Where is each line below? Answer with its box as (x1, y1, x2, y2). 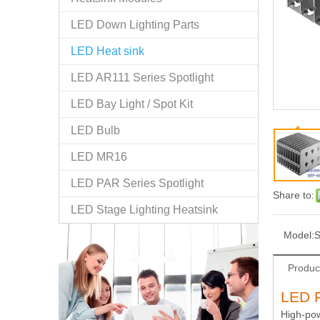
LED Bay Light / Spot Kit (71, 97, 193, 110)
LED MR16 (71, 150, 127, 163)
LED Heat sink (71, 44, 144, 57)
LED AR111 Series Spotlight (71, 71, 214, 84)
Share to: (273, 189, 314, 201)
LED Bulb (71, 124, 120, 136)
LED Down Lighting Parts (71, 18, 199, 31)
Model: (284, 229, 314, 241)
